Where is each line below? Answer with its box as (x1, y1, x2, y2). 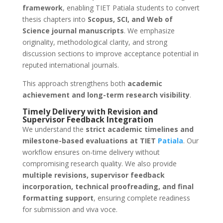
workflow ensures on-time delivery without (22, 147, 160, 157)
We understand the (22, 124, 86, 134)
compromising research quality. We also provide (22, 159, 177, 169)
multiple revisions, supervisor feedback (22, 170, 165, 180)
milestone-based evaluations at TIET (22, 136, 158, 146)
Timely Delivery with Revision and (22, 106, 158, 117)
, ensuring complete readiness (93, 193, 190, 203)
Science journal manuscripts (22, 26, 124, 36)
